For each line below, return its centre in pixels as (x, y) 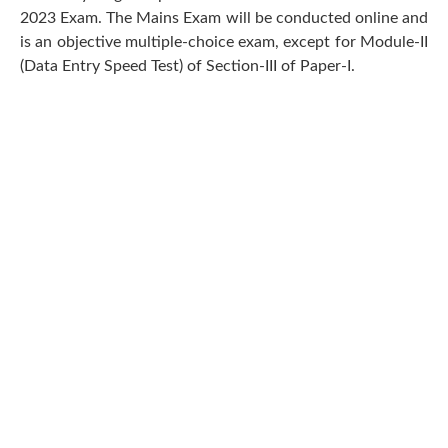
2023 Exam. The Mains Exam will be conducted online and (224, 18)
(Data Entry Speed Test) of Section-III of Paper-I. (191, 66)
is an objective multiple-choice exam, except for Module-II (224, 42)
